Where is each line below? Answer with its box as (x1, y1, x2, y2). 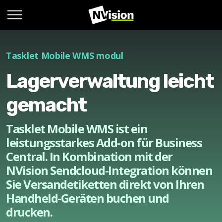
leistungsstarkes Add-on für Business (6, 134, 202, 151)
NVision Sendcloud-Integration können (6, 162, 212, 178)
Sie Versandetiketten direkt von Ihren (6, 176, 204, 192)
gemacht (6, 93, 86, 116)
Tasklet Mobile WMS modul (6, 50, 123, 61)
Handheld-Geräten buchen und (6, 190, 169, 206)
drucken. (6, 204, 52, 220)
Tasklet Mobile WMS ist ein (6, 120, 147, 137)
